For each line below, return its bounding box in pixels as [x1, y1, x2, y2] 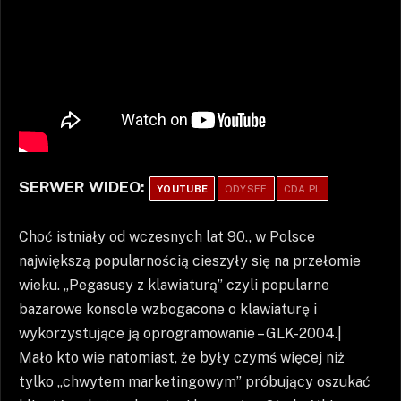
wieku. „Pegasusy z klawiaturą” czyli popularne [19, 277, 329, 294]
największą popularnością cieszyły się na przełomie [19, 252, 361, 270]
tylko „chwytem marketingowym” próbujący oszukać [19, 373, 371, 391]
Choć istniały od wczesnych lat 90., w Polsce [19, 228, 315, 246]
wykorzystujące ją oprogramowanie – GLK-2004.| [19, 325, 342, 343]
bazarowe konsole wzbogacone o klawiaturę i [19, 301, 317, 319]
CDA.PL [283, 183, 321, 194]
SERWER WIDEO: [19, 176, 149, 196]
